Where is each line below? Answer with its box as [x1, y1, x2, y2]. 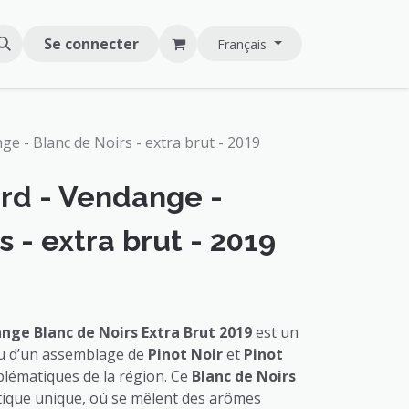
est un [252, 322, 299, 342]
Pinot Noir [148, 344, 223, 364]
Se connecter [43, 34, 139, 54]
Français [216, 36, 267, 53]
